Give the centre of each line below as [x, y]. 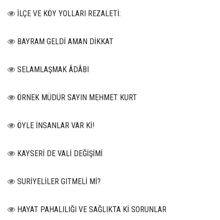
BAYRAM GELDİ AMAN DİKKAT [65, 42]
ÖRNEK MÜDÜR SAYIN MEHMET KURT [77, 98]
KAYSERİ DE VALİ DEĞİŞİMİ [60, 154]
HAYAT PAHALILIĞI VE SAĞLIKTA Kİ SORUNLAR [92, 210]
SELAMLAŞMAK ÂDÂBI [53, 70]
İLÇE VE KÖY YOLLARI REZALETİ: [69, 14]
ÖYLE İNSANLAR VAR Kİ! [56, 126]
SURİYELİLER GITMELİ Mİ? [59, 182]
